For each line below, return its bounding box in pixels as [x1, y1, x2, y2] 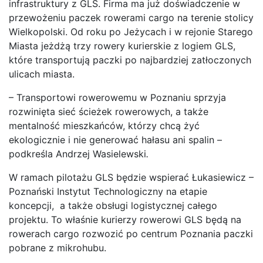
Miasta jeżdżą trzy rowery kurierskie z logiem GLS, [9, 39, 235, 52]
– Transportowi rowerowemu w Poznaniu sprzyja [9, 91, 226, 103]
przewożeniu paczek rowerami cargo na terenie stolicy [9, 11, 254, 23]
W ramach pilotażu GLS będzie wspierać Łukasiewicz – [9, 171, 254, 183]
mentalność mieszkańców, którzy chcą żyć [9, 119, 200, 131]
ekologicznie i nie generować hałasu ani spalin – [9, 133, 222, 146]
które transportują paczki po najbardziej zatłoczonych [9, 53, 251, 66]
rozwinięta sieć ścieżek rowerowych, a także [9, 105, 208, 117]
